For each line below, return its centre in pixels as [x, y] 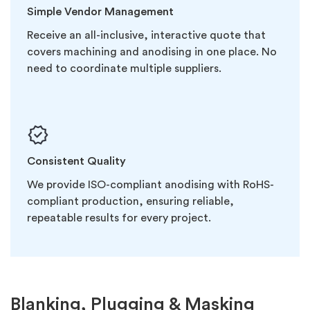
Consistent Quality [76, 161]
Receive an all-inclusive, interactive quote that [146, 35]
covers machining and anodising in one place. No [152, 52]
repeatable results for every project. [119, 218]
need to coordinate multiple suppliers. [124, 68]
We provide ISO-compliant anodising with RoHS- [151, 184]
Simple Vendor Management [100, 11]
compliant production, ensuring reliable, [130, 201]
